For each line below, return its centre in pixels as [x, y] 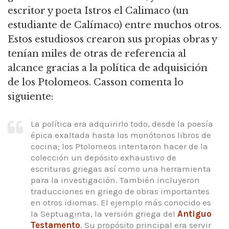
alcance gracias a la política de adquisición [108, 68]
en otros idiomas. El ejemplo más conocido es [121, 202]
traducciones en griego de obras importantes [120, 191]
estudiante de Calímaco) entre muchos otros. [114, 25]
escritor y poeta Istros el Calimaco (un [98, 11]
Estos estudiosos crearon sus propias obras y [112, 40]
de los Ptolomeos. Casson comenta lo [96, 83]
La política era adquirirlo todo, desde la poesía [122, 123]
